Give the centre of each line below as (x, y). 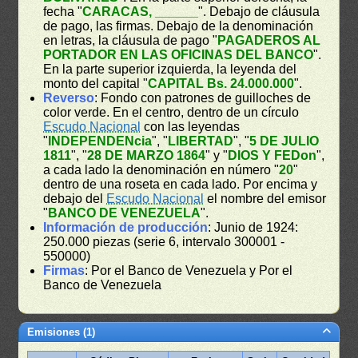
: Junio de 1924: (253, 228)
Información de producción (126, 228)
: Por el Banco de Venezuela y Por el (189, 271)
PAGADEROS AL (269, 41)
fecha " (63, 12)
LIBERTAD (201, 141)
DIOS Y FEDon (272, 156)
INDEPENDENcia (100, 141)
